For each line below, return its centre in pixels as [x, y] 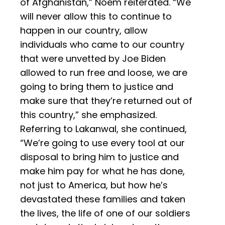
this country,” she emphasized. [88, 115]
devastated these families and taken [103, 199]
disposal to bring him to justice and [99, 157]
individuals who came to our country [102, 45]
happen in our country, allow [84, 31]
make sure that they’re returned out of [106, 101]
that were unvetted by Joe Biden [93, 59]
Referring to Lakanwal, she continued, [103, 129]
